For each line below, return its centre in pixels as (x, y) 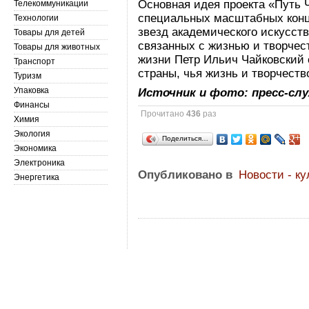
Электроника (39, 163)
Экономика (35, 148)
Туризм (28, 76)
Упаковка (31, 90)
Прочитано (164, 114)
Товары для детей (49, 32)
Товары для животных (57, 47)
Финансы (32, 105)
